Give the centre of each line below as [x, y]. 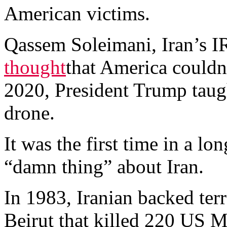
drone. [29, 113]
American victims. [77, 13]
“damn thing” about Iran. [104, 166]
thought [35, 67]
